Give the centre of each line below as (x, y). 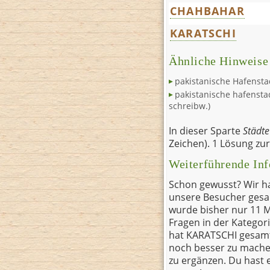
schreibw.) (190, 105)
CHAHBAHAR (207, 11)
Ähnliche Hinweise (219, 61)
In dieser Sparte (206, 130)
